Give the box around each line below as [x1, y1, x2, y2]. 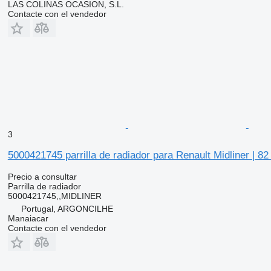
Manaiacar [7, 213, 48, 223]
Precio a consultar [7, 171, 77, 181]
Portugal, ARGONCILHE [21, 203, 113, 214]
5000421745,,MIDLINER [7, 191, 102, 201]
